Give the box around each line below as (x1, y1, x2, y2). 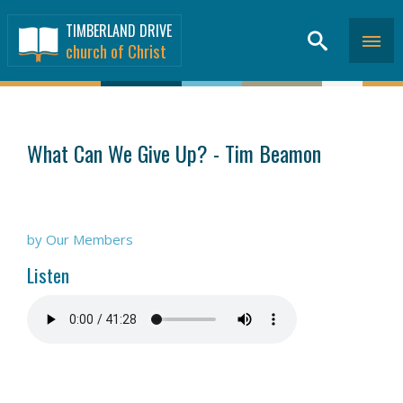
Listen (27, 261, 69, 289)
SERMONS (22, 112, 68, 126)
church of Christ (66, 38, 166, 63)
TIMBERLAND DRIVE (66, 20, 172, 41)
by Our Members (27, 230, 133, 248)
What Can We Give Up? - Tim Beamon (27, 137, 321, 169)
